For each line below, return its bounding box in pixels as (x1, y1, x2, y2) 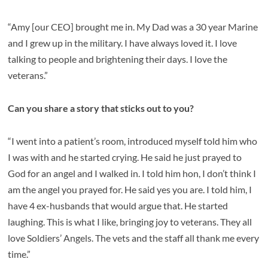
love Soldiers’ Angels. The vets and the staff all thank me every (8, 232, 260, 244)
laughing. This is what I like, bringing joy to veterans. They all (8, 216, 252, 228)
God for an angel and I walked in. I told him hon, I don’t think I (8, 167, 257, 179)
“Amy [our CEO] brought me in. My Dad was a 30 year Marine (8, 21, 258, 33)
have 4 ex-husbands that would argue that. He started (8, 200, 229, 212)
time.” (8, 248, 35, 260)
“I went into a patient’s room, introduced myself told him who (8, 135, 258, 147)
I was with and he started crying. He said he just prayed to (8, 151, 242, 163)
